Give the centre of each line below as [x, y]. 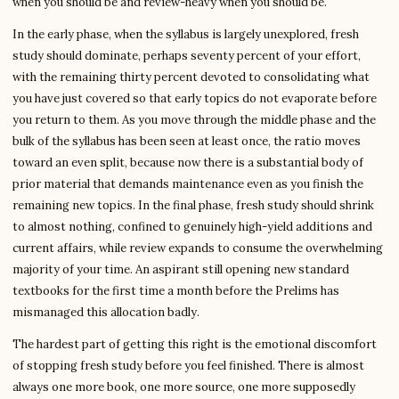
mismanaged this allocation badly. [106, 312]
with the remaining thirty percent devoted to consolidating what [191, 77]
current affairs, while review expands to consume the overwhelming [198, 248]
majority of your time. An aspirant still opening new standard [181, 269]
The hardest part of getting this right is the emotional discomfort [195, 344]
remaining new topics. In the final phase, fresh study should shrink [193, 205]
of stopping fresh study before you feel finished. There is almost [188, 366]
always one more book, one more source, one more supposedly [184, 387]
